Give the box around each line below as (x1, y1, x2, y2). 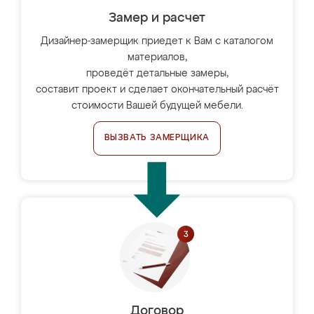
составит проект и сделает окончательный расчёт (35, 85, 279, 95)
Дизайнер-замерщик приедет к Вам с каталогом (41, 36, 273, 46)
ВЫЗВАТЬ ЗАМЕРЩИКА (104, 134, 210, 142)
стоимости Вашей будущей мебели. (71, 101, 243, 111)
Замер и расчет (109, 12, 205, 25)
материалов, (127, 53, 187, 62)
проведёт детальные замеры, (86, 69, 228, 78)
